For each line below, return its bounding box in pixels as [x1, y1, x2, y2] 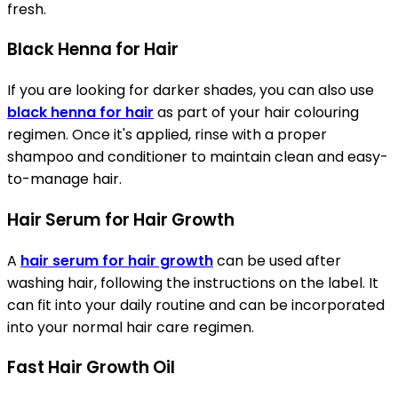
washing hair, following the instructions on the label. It [7, 272, 378, 293]
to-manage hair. [7, 169, 122, 190]
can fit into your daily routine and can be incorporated [7, 294, 385, 315]
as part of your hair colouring [154, 102, 359, 123]
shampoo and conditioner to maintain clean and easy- [7, 147, 388, 168]
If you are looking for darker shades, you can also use [7, 80, 374, 101]
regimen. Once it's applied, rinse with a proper [7, 124, 327, 146]
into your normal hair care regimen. [7, 316, 254, 338]
